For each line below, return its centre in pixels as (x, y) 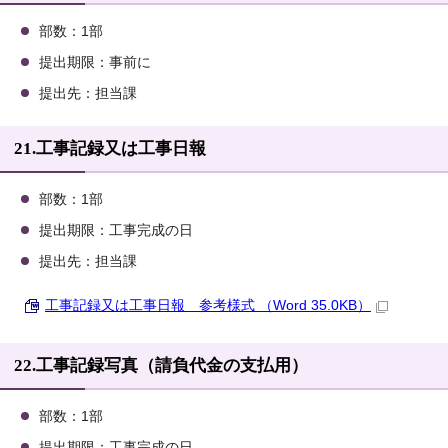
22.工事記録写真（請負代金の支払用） (161, 366)
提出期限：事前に (95, 63)
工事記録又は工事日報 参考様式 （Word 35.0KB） (208, 306)
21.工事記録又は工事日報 (110, 149)
